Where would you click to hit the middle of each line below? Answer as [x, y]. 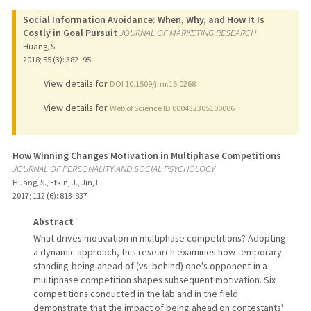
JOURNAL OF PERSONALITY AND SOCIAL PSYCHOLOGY [114, 168]
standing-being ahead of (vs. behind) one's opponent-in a [150, 266]
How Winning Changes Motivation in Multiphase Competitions [146, 155]
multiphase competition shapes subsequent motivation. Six [154, 279]
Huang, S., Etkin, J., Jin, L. [57, 182]
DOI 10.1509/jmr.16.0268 [152, 84]
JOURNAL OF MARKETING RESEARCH [187, 33]
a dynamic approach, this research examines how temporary [157, 252]
